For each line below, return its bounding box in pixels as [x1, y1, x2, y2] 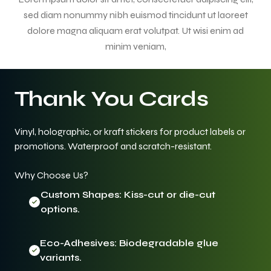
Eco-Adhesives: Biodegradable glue [40, 237, 219, 249]
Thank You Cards [15, 86, 209, 112]
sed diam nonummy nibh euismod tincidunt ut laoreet [23, 8, 248, 21]
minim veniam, [105, 40, 166, 52]
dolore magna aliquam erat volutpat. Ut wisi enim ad [27, 24, 244, 36]
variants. [40, 251, 82, 263]
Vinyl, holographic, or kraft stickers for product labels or [15, 125, 246, 137]
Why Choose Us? [15, 169, 88, 181]
